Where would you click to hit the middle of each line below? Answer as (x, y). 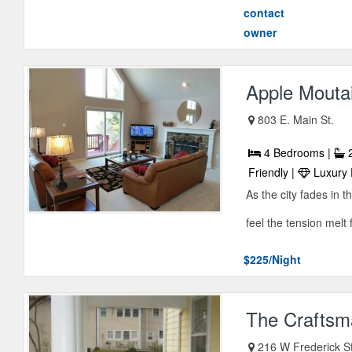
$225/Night (273, 260)
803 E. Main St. (296, 120)
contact (264, 13)
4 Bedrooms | (298, 153)
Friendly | (273, 172)
